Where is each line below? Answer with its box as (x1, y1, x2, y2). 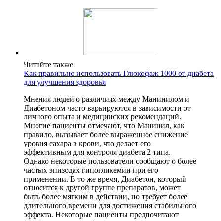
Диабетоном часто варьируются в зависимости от (24, 104, 191, 112)
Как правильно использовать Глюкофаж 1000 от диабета (24, 69, 214, 78)
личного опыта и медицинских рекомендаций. (24, 112, 181, 121)
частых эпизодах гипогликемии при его (24, 166, 158, 175)
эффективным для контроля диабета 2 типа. (24, 148, 171, 157)
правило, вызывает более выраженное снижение (24, 130, 188, 139)
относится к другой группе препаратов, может (24, 184, 181, 192)
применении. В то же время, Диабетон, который (24, 175, 186, 184)
